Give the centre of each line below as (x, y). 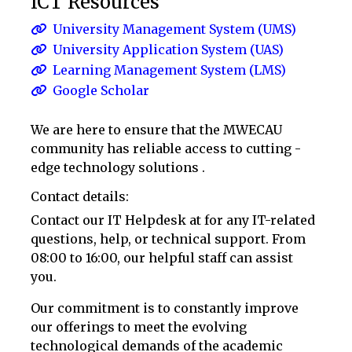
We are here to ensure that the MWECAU (156, 129)
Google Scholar (101, 90)
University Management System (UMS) (174, 29)
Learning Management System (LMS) (169, 70)
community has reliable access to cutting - (166, 148)
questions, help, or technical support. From (168, 238)
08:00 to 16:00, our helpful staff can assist (162, 257)
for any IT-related (260, 220)
